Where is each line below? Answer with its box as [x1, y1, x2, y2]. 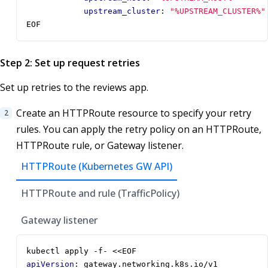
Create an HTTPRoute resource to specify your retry [16, 106, 251, 120]
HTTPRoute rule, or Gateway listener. [16, 139, 184, 153]
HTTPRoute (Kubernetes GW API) [21, 160, 172, 173]
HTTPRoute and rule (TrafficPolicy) [21, 187, 179, 200]
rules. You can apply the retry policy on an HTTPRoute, [16, 123, 261, 136]
